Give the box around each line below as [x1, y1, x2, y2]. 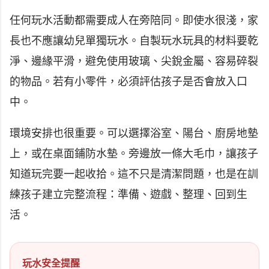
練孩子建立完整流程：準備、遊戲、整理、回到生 [10, 188, 247, 201]
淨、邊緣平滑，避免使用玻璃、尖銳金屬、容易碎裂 [10, 55, 258, 67]
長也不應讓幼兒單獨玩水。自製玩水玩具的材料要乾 [10, 34, 258, 47]
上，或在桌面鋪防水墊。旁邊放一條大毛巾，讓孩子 [10, 147, 258, 160]
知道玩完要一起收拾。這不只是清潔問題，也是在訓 [10, 168, 258, 180]
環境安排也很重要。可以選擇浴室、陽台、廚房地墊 [10, 127, 258, 139]
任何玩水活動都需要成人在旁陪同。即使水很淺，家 [10, 14, 258, 26]
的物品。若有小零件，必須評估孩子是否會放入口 [10, 75, 247, 88]
